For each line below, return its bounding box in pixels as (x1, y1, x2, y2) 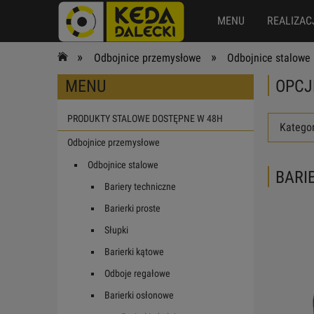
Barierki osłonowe (104, 289, 174, 301)
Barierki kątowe (104, 245, 164, 257)
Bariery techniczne (104, 180, 176, 192)
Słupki (104, 224, 128, 235)
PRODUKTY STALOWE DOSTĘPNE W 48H (67, 112, 223, 124)
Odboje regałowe (104, 267, 170, 279)
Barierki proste (104, 202, 161, 214)
